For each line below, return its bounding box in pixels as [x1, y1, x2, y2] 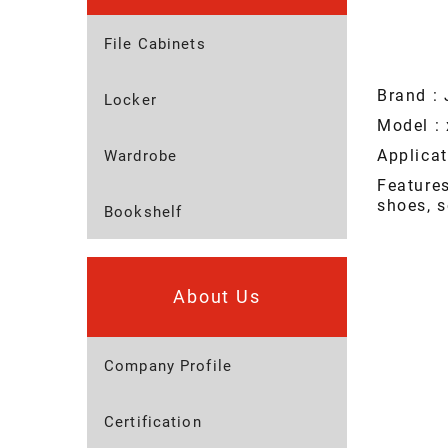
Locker [104, 91, 157, 110]
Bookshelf [104, 203, 183, 222]
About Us [173, 286, 261, 308]
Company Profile [104, 357, 232, 376]
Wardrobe [104, 147, 177, 166]
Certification [104, 413, 202, 432]
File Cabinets [104, 35, 206, 54]
